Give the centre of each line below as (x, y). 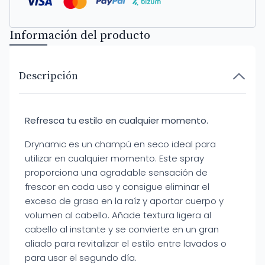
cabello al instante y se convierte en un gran (122, 229)
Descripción (49, 76)
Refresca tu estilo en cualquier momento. (117, 120)
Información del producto (80, 36)
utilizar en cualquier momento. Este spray (114, 158)
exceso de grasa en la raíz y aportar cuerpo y (124, 201)
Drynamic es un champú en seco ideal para (120, 144)
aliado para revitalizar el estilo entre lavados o (126, 243)
